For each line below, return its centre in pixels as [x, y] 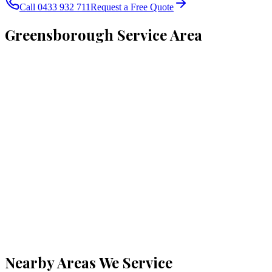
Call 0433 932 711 [55, 7]
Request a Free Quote [132, 7]
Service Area [158, 34]
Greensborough [59, 34]
